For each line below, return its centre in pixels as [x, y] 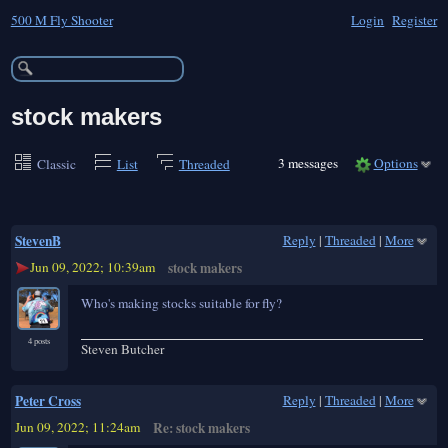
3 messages [310, 162]
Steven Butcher [123, 348]
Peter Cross [47, 401]
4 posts [39, 341]
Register [415, 19]
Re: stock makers [202, 428]
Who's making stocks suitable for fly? [182, 303]
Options [395, 162]
